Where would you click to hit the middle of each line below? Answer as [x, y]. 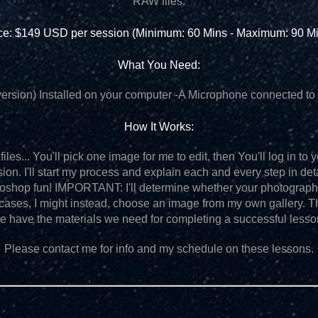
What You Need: [159, 65]
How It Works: [159, 127]
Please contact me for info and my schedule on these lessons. [159, 249]
